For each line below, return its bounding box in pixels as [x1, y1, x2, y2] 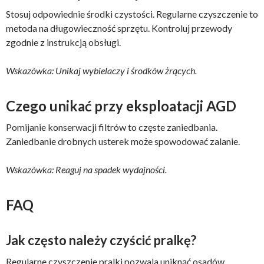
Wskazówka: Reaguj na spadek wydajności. [6, 164, 167, 175]
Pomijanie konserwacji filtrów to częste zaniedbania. [6, 121, 217, 133]
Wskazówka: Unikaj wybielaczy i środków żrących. [6, 65, 197, 76]
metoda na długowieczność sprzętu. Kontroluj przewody [6, 22, 232, 34]
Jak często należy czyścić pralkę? [6, 232, 196, 248]
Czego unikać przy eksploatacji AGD [6, 97, 236, 114]
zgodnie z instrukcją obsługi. [6, 37, 121, 48]
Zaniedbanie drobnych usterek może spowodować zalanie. [6, 136, 240, 147]
